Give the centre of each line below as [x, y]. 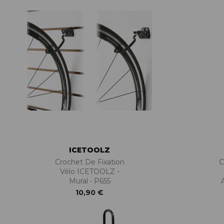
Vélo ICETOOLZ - [89, 172]
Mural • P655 [89, 181]
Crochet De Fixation [89, 162]
